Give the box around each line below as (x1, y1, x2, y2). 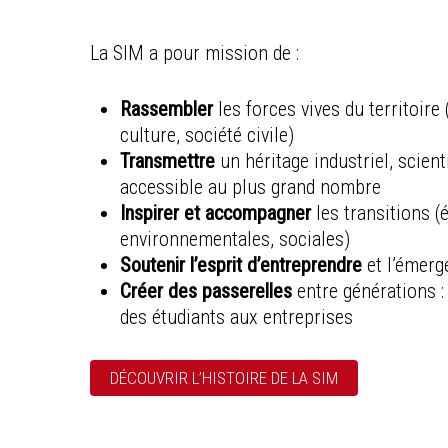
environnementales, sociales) (120, 227, 351, 251)
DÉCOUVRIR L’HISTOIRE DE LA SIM (110, 368, 339, 388)
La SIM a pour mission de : (90, 41, 300, 65)
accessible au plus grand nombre (120, 175, 382, 199)
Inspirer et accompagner (120, 201, 312, 225)
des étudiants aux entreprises (120, 305, 354, 329)
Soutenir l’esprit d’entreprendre (120, 253, 363, 277)
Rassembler (120, 97, 214, 121)
